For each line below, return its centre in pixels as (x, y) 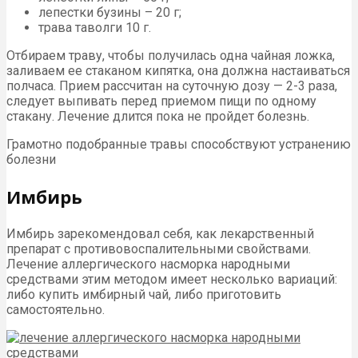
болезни (31, 159)
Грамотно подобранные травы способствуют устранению (179, 144)
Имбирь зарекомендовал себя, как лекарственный (160, 233)
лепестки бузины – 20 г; (110, 12)
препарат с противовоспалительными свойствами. (159, 249)
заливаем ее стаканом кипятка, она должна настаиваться (178, 70)
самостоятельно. (56, 309)
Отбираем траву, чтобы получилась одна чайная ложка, (171, 55)
